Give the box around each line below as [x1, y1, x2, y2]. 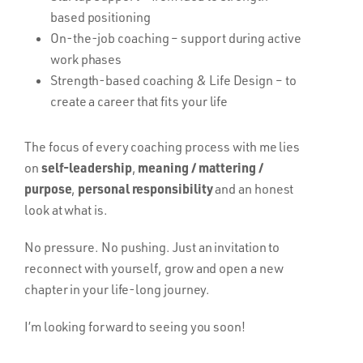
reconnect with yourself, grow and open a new [24, 259, 284, 276]
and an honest [212, 180, 294, 197]
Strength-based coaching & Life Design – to [50, 71, 297, 88]
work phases [50, 50, 122, 67]
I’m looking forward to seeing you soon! [24, 318, 246, 335]
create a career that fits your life [50, 92, 228, 109]
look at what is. [24, 201, 108, 218]
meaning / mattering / [138, 158, 263, 176]
